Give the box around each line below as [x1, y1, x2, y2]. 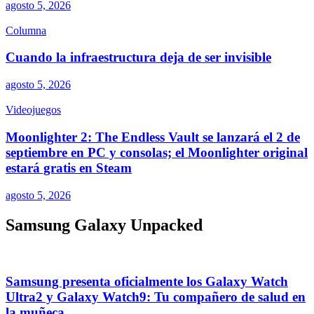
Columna [6, 24, 46, 36]
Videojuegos [6, 104, 61, 116]
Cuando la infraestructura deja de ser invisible [6, 50, 271, 65]
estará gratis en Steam [6, 160, 132, 175]
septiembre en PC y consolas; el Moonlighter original [6, 144, 308, 160]
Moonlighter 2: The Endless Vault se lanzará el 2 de [6, 129, 300, 144]
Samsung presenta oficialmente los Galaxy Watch [6, 274, 288, 289]
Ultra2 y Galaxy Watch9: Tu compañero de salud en [6, 289, 306, 305]
